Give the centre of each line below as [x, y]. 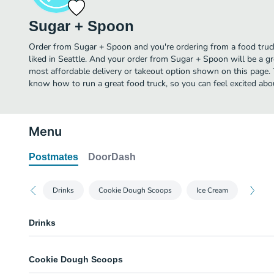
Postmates [54, 157]
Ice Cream [212, 190]
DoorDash [112, 157]
